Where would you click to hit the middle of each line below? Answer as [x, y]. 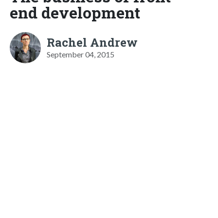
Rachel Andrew [92, 42]
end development [75, 12]
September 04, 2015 [81, 54]
